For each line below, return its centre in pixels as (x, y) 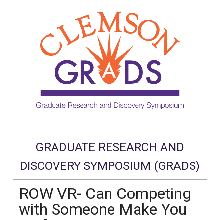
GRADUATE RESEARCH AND (110, 148)
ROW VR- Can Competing (105, 194)
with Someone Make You (102, 209)
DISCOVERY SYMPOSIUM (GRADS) (110, 166)
